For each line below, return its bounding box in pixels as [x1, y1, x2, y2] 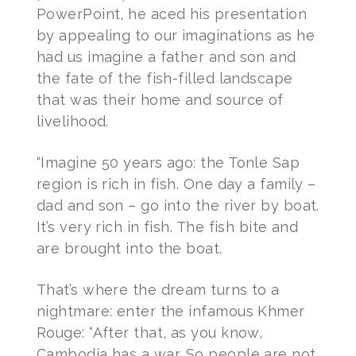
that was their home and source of [36, 91, 284, 108]
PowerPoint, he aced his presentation [36, 5, 308, 22]
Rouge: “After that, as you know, [36, 323, 263, 341]
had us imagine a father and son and [36, 48, 296, 65]
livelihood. [36, 112, 109, 130]
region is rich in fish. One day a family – [36, 175, 316, 192]
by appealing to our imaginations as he [36, 26, 315, 44]
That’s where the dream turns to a [36, 281, 280, 298]
